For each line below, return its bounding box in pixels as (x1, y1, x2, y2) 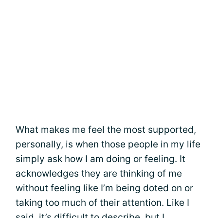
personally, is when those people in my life (16, 138, 200, 150)
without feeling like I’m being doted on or (16, 182, 193, 194)
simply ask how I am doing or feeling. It (16, 153, 185, 164)
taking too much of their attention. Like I (16, 197, 189, 208)
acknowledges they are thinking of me (16, 167, 182, 179)
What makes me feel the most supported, (16, 124, 196, 135)
